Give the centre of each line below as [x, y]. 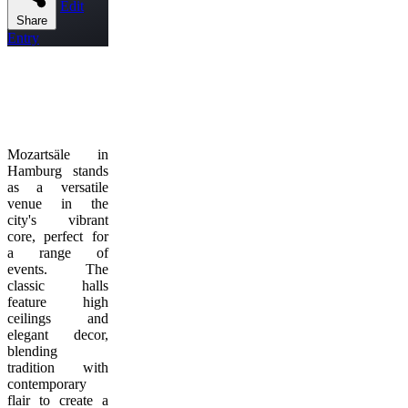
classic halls [58, 286]
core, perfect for [58, 236]
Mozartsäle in [58, 154]
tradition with [58, 367]
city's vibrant [58, 220]
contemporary [47, 384]
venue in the [58, 204]
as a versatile [58, 187]
